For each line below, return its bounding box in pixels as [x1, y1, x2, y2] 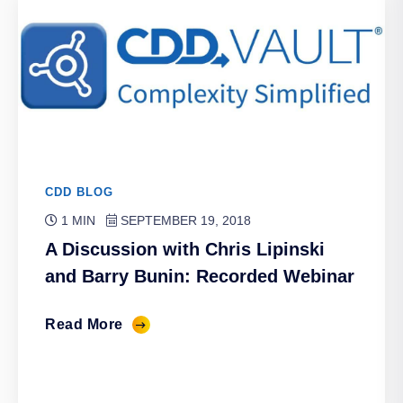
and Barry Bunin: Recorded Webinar [45, 266, 354, 286]
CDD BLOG [45, 185, 113, 199]
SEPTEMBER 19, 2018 [117, 213, 251, 228]
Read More [45, 317, 123, 332]
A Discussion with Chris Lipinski [45, 239, 325, 259]
